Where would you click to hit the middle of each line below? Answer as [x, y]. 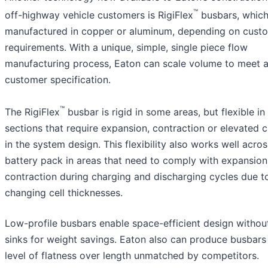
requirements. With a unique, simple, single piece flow [126, 48]
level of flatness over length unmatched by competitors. [132, 256]
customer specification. [58, 80]
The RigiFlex [32, 112]
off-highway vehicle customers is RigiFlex [99, 15]
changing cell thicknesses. [64, 193]
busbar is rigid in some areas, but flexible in [165, 112]
